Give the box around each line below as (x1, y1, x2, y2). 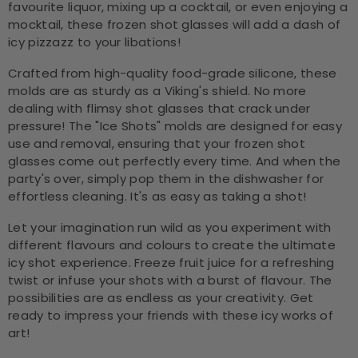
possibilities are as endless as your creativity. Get (8, 289, 314, 306)
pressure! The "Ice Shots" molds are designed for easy (8, 117, 342, 134)
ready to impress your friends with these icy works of (8, 307, 333, 324)
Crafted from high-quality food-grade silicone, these (8, 65, 337, 82)
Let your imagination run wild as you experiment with (8, 219, 332, 236)
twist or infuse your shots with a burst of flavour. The (8, 272, 332, 288)
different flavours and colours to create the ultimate (8, 237, 336, 253)
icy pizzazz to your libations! (8, 34, 181, 50)
